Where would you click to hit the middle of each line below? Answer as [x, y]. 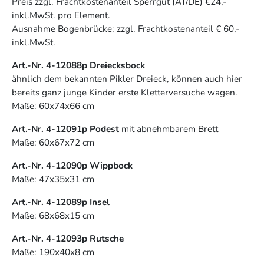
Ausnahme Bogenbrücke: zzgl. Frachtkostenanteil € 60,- [126, 29]
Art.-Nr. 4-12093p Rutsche [68, 239]
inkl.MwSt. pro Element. [61, 15]
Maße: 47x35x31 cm [53, 179]
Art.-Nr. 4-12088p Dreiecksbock [78, 65]
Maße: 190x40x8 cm [53, 252]
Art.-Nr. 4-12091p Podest [67, 129]
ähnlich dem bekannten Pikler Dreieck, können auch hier [127, 79]
